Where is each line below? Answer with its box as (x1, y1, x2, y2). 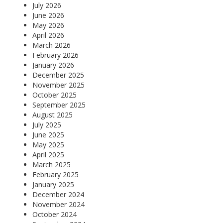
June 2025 (32, 129, 64, 139)
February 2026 (32, 50, 79, 60)
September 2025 (32, 100, 86, 110)
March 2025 (32, 159, 71, 169)
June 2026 (32, 10, 64, 20)
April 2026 (32, 30, 64, 40)
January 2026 (32, 60, 74, 70)
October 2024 (32, 209, 77, 219)
